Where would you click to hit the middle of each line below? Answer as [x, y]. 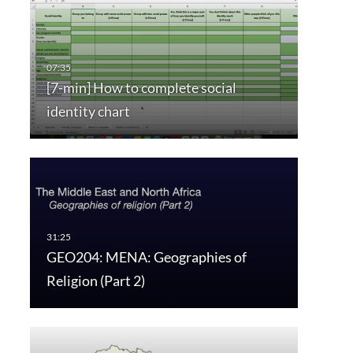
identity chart [88, 111]
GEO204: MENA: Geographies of [146, 257]
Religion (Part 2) [95, 281]
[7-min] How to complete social [141, 88]
